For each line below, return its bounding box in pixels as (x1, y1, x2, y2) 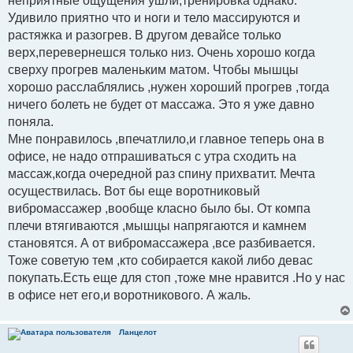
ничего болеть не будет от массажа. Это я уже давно (8, 97, 314, 111)
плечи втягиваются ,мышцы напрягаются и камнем (8, 218, 307, 232)
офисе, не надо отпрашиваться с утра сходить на (8, 149, 296, 163)
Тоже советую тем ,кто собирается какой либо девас (8, 253, 313, 267)
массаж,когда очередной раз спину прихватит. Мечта (8, 166, 315, 180)
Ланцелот (119, 327, 157, 336)
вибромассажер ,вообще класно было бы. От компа (8, 201, 310, 215)
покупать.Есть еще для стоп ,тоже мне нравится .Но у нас (8, 270, 345, 284)
